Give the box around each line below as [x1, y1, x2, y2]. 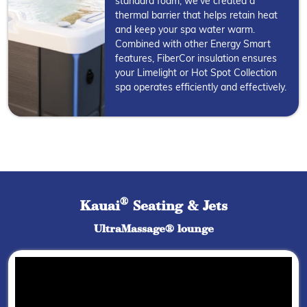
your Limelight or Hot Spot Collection [115, 68, 278, 79]
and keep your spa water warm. [115, 25, 256, 36]
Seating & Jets [127, 199, 228, 214]
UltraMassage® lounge [93, 223, 214, 235]
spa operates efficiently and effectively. [115, 82, 287, 93]
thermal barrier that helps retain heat [115, 10, 278, 21]
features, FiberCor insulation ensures [115, 53, 278, 64]
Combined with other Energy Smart [115, 39, 271, 50]
